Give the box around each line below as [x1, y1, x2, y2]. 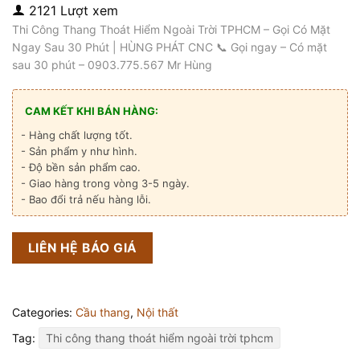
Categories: [12, 305, 76, 320]
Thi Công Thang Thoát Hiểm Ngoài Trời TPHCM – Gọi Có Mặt [12, 22, 330, 37]
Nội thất [137, 305, 178, 320]
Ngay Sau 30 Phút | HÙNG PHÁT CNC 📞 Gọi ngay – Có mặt [12, 40, 327, 55]
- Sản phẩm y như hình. [21, 144, 137, 157]
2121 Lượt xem [25, 2, 118, 19]
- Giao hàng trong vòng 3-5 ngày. [21, 176, 190, 190]
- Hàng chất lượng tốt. [21, 128, 133, 141]
